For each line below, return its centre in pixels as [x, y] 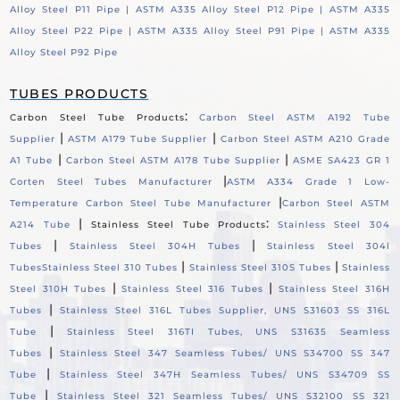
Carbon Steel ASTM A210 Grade [305, 138]
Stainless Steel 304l [329, 246]
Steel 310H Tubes [58, 288]
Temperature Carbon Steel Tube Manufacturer [141, 203]
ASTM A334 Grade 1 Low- [308, 181]
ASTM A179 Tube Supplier [138, 138]
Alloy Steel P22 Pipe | [74, 30]
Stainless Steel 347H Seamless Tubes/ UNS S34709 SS [225, 374]
